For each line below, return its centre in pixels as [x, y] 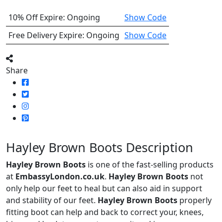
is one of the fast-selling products [150, 164]
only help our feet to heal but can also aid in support [104, 188]
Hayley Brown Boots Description [100, 147]
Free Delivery [33, 35]
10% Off [23, 17]
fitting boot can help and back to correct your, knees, [105, 212]
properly [194, 200]
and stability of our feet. [52, 200]
